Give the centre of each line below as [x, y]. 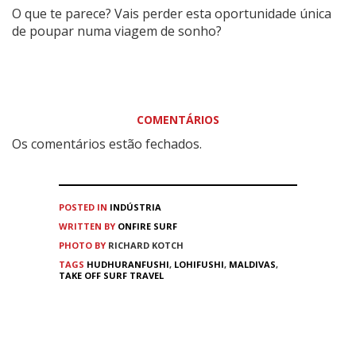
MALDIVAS [252, 264]
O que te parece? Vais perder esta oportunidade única [172, 13]
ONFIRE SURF [147, 226]
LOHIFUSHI [199, 264]
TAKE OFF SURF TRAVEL [111, 275]
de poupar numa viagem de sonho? [117, 31]
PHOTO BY [83, 245]
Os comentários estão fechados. [107, 143]
